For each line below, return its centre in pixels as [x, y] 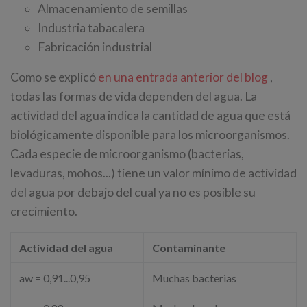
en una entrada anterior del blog [184, 77]
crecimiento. [44, 212]
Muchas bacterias [194, 278]
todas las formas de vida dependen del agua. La [134, 97]
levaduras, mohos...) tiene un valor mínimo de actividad [153, 173]
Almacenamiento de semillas [113, 9]
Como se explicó [54, 77]
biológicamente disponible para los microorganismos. [150, 135]
